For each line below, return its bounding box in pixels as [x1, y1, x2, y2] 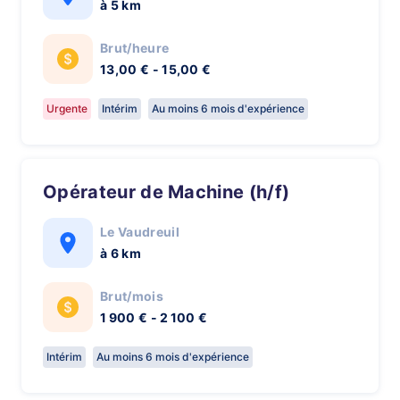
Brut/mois [100, 288, 163, 304]
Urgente [46, 102, 87, 115]
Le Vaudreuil [100, 224, 179, 239]
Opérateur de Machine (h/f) [57, 181, 290, 203]
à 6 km [100, 246, 141, 261]
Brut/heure [100, 40, 170, 55]
